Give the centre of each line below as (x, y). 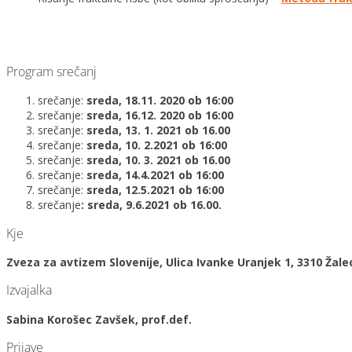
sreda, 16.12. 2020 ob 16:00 (160, 115)
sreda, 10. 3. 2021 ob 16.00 (158, 160)
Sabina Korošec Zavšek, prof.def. (99, 319)
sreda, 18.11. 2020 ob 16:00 (160, 101)
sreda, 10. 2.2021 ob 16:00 (157, 145)
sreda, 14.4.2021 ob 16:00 (155, 175)
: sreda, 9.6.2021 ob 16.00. (153, 205)
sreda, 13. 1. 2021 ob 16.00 (158, 130)
